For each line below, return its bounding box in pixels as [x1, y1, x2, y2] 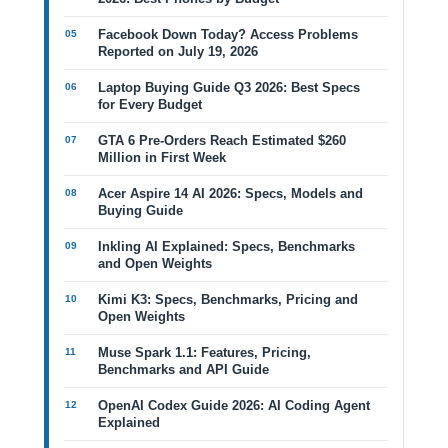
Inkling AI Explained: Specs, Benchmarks [98, 239, 355, 254]
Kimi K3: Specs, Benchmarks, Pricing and [98, 292, 358, 307]
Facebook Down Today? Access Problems [98, 27, 358, 42]
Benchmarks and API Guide [98, 362, 269, 377]
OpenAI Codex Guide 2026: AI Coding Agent [98, 398, 370, 413]
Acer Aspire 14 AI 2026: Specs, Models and [98, 186, 363, 201]
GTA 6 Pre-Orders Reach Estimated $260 [98, 133, 346, 148]
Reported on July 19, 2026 [98, 44, 258, 59]
